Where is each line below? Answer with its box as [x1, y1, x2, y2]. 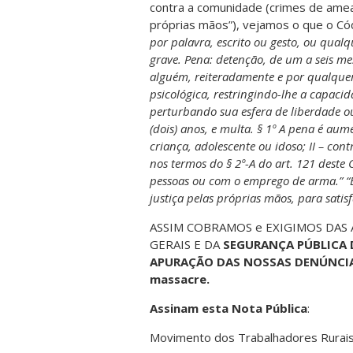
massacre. [150, 271, 210, 287]
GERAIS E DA [150, 236, 223, 252]
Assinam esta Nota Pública [150, 300, 307, 316]
